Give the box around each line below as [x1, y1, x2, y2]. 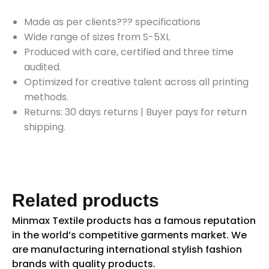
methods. [24, 89, 68, 104]
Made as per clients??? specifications [24, 14, 201, 29]
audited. [24, 59, 61, 74]
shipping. [24, 119, 65, 134]
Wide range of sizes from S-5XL [24, 29, 170, 44]
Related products [12, 190, 159, 211]
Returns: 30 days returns [24, 104, 138, 119]
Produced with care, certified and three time [24, 44, 234, 59]
